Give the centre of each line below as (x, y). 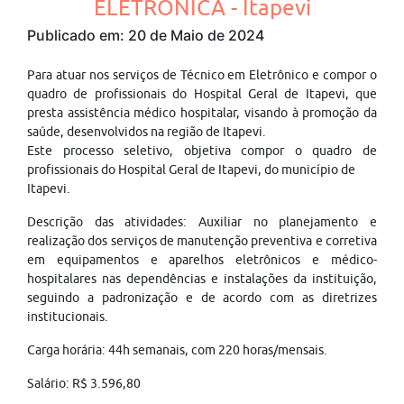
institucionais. (68, 317)
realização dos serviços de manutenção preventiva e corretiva (202, 241)
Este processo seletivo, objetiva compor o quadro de (202, 151)
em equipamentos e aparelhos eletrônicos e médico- (202, 260)
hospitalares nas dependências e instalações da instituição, (202, 279)
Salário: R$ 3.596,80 (84, 383)
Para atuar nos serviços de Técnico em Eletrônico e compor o (202, 75)
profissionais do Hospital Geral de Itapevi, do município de (191, 170)
